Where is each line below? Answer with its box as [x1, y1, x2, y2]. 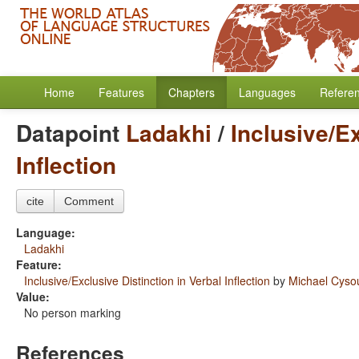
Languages [239, 84, 296, 100]
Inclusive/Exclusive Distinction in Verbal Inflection [24, 272, 270, 288]
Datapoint [16, 116, 126, 149]
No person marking [24, 305, 121, 321]
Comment [64, 195, 114, 208]
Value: [16, 288, 50, 305]
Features [99, 84, 144, 100]
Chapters [168, 84, 215, 100]
